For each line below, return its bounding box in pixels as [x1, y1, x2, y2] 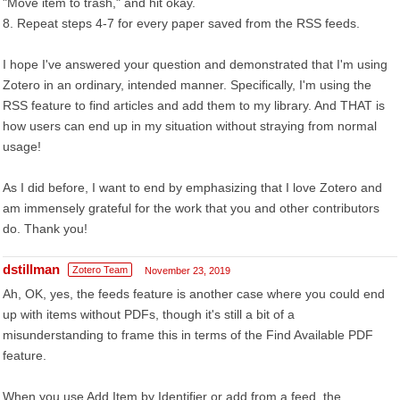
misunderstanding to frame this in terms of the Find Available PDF [3, 328, 373, 342]
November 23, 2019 [145, 265, 230, 276]
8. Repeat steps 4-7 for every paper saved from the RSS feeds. [3, 16, 360, 30]
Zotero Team [72, 264, 128, 275]
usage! [3, 139, 41, 154]
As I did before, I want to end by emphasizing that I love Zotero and [3, 180, 382, 195]
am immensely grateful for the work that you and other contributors [3, 201, 379, 215]
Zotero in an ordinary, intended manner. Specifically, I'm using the [3, 78, 371, 92]
